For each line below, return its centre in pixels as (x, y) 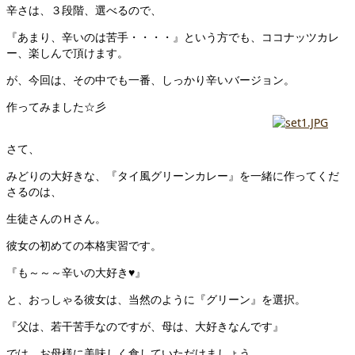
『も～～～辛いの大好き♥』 (76, 273)
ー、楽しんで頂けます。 (67, 53)
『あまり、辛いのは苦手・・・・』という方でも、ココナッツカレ (173, 37)
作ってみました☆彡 (67, 107)
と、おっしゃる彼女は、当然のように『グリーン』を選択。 (156, 300)
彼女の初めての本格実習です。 (84, 246)
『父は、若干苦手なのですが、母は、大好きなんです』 (145, 326)
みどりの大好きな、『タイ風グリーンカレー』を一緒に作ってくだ (173, 176)
